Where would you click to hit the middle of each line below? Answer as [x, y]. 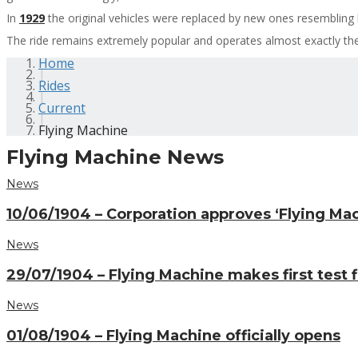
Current [62, 107]
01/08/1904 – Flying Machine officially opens [173, 336]
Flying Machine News [115, 157]
